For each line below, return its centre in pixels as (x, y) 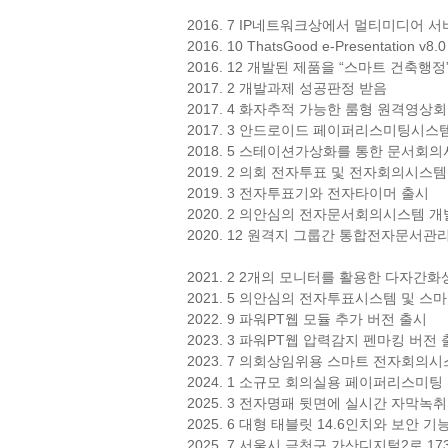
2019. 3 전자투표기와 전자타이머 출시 (308, 192)
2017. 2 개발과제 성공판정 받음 (287, 87)
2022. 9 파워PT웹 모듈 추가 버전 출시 (307, 318)
